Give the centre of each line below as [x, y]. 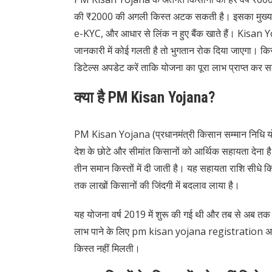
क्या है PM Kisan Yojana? [144, 98]
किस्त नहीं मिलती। [107, 249]
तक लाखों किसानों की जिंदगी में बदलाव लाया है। [157, 185]
